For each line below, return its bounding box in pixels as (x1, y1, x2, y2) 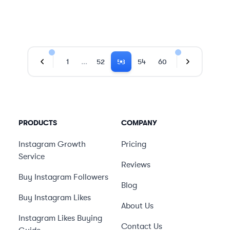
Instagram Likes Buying (18, 214, 102, 223)
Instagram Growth (18, 140, 86, 149)
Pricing (121, 140, 146, 149)
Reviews (121, 160, 150, 169)
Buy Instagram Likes (18, 193, 91, 202)
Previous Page (42, 62, 93, 72)
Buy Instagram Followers (18, 172, 108, 182)
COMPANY (121, 119, 157, 127)
